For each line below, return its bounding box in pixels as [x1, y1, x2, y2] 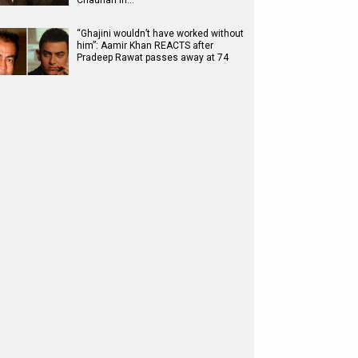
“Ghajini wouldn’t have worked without [77, 28, 244, 39]
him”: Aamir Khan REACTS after [77, 40, 213, 51]
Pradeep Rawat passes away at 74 [77, 52, 229, 63]
